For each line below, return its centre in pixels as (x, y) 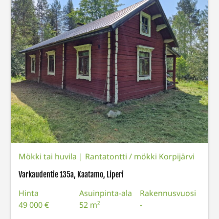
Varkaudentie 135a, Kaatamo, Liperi (71, 174)
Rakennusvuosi (168, 193)
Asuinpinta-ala (106, 193)
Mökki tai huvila (49, 156)
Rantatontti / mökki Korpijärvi (140, 156)
